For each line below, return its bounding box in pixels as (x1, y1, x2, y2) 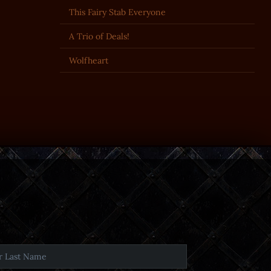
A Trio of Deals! (68, 30, 129, 42)
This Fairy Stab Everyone (68, 6, 166, 18)
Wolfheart (68, 54, 108, 66)
